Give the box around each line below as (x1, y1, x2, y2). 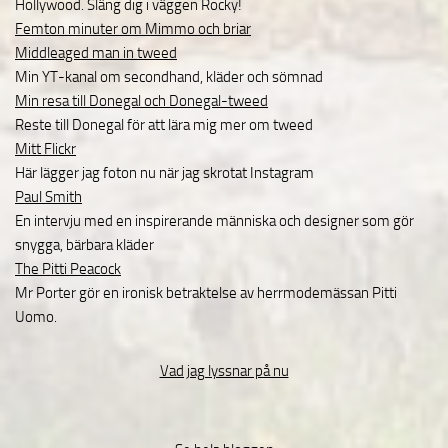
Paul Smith (15, 188, 82, 206)
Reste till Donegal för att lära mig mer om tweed (15, 116, 313, 134)
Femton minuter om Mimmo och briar (15, 20, 251, 38)
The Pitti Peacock (15, 260, 121, 278)
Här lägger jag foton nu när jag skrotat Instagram (15, 164, 314, 182)
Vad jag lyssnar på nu (159, 362, 289, 380)
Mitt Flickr (15, 140, 76, 158)
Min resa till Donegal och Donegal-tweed (15, 92, 268, 110)
